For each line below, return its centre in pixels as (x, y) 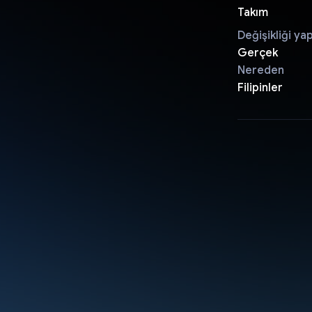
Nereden (260, 70)
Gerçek (257, 53)
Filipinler (260, 87)
